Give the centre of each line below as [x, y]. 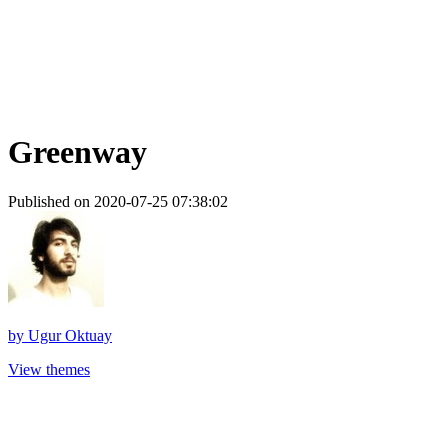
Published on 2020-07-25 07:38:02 [118, 201]
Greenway [77, 152]
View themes [49, 369]
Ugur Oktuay [70, 335]
